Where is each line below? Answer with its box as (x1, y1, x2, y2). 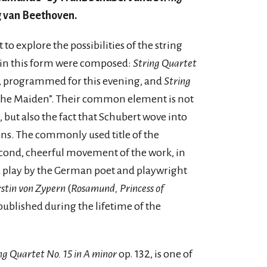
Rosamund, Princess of (71, 182, 164, 194)
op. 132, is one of (117, 248, 193, 260)
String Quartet (133, 57, 197, 69)
